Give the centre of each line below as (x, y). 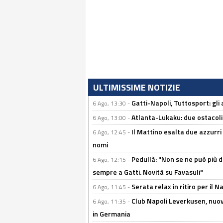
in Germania (111, 214)
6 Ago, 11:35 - (112, 202)
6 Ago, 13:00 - (112, 118)
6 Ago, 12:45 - (112, 132)
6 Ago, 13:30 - (112, 104)
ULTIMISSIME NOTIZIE (137, 88)
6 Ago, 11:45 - (112, 187)
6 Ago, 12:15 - (112, 160)
